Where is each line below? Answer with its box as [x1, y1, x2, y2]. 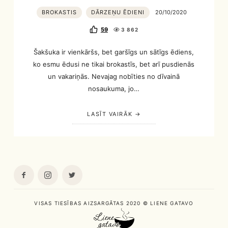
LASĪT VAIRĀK [87, 110, 133, 118]
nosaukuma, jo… [88, 84, 140, 93]
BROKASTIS [42, 8, 77, 16]
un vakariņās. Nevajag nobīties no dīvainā [48, 72, 180, 80]
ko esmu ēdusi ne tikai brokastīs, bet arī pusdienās [33, 60, 195, 68]
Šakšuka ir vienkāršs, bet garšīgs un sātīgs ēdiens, [34, 47, 194, 56]
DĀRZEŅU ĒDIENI [91, 8, 145, 16]
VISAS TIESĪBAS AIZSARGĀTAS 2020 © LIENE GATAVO [34, 199, 194, 206]
